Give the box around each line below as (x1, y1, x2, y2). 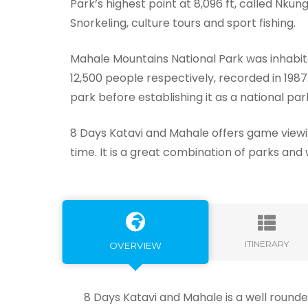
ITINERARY (244, 238, 289, 249)
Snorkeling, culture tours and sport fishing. (70, 14, 296, 31)
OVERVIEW (109, 239, 162, 251)
